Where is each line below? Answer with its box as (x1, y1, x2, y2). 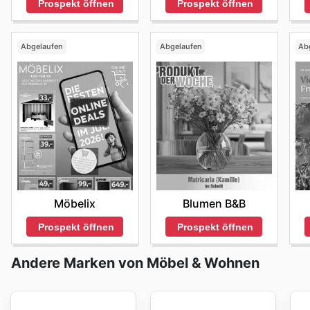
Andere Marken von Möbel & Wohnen (11, 255, 259, 272)
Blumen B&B (182, 196, 246, 210)
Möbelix (54, 196, 96, 210)
